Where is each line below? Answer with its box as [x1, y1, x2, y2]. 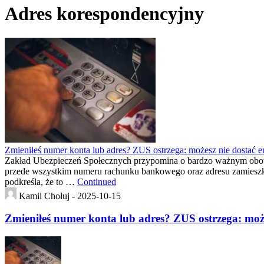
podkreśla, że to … [5, 176, 77, 187]
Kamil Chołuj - [19, 190, 77, 201]
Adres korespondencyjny [5, 3, 204, 25]
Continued [77, 176, 116, 187]
